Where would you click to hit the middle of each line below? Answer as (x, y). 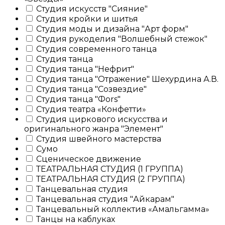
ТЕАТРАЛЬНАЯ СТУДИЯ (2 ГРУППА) (110, 179)
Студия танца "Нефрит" (84, 69)
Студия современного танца (95, 49)
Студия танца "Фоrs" (77, 99)
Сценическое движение (88, 159)
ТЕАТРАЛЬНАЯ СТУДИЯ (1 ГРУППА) (109, 169)
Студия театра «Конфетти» (90, 109)
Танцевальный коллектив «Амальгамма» (122, 209)
